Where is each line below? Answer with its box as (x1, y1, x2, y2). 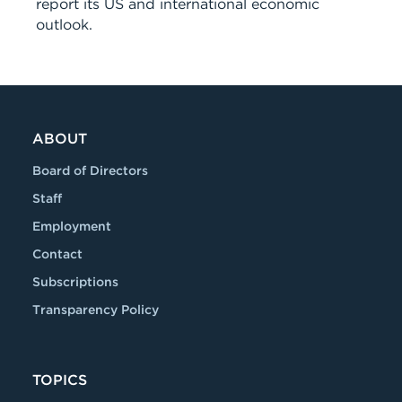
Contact (32, 247, 83, 261)
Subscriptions (32, 275, 118, 289)
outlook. (36, 16, 92, 33)
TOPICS (32, 371, 87, 389)
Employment (32, 219, 111, 233)
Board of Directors (32, 163, 148, 178)
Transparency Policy (32, 302, 159, 317)
